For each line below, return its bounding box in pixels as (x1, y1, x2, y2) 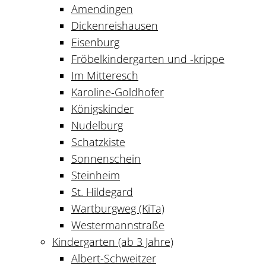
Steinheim (71, 167, 120, 182)
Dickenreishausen (71, 18, 158, 33)
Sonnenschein (71, 151, 141, 166)
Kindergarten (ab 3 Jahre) (52, 234, 173, 249)
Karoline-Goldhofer (71, 84, 164, 99)
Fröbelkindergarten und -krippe (71, 51, 224, 66)
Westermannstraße (71, 217, 164, 232)
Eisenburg (71, 34, 119, 49)
